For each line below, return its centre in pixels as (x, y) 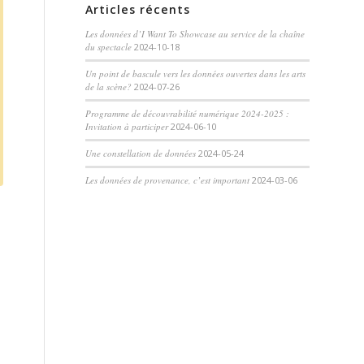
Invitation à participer (127, 127)
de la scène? (109, 87)
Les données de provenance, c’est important (168, 180)
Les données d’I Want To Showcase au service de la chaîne (195, 34)
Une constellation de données (141, 154)
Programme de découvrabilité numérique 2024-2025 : (188, 114)
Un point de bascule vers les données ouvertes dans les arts (196, 74)
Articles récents (138, 10)
